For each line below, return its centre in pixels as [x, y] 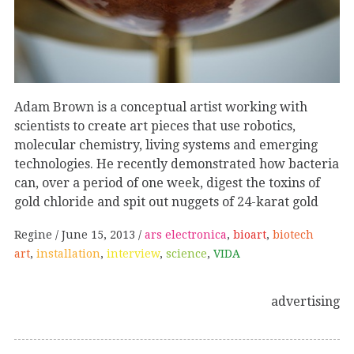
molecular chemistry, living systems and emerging [166, 145]
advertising [305, 302]
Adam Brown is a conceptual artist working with [161, 107]
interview [133, 254]
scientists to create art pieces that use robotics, [155, 126]
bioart [250, 235]
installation [68, 254]
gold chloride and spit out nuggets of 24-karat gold [166, 201]
